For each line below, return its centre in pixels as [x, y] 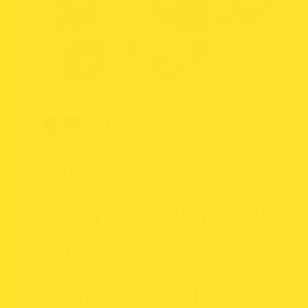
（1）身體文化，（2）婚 [158, 256]
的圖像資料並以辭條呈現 [157, 217]
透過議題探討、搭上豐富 [157, 177]
